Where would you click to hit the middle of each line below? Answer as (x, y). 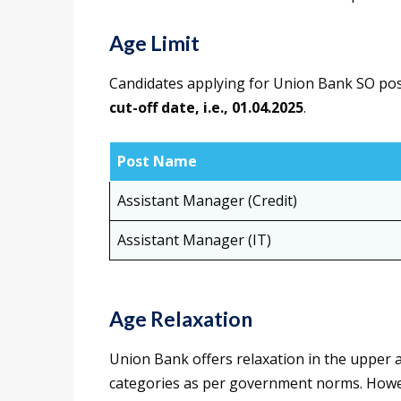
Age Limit (154, 43)
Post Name (157, 162)
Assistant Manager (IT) (194, 240)
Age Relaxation (181, 319)
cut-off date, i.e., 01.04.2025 (206, 108)
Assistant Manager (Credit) (207, 201)
